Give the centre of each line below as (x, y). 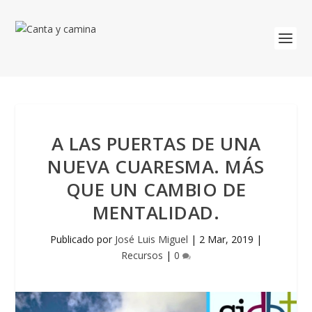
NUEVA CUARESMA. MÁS (156, 166)
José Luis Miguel (151, 239)
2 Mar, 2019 (226, 239)
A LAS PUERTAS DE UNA (156, 143)
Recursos (142, 255)
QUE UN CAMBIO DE (156, 189)
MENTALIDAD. (156, 212)
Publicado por (83, 239)
